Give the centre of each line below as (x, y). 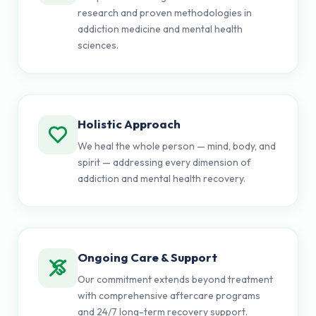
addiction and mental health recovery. (161, 178)
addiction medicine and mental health (160, 29)
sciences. (98, 45)
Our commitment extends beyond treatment (175, 279)
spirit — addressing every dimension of (164, 162)
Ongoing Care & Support (147, 257)
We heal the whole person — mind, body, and (176, 146)
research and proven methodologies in (164, 12)
